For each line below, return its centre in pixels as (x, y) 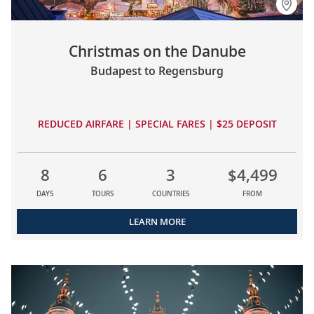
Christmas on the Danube (157, 51)
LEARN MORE (157, 222)
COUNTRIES (170, 194)
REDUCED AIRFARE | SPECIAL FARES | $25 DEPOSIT (157, 123)
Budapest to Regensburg (157, 70)
